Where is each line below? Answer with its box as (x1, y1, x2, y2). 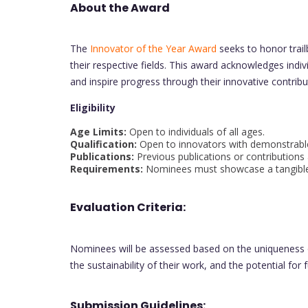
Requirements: (70, 162, 143, 176)
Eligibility (70, 101, 115, 115)
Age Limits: (70, 125, 126, 139)
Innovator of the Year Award (90, 42, 217, 56)
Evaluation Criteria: (70, 199, 186, 216)
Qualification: (70, 137, 137, 151)
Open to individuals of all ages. (126, 125, 265, 139)
